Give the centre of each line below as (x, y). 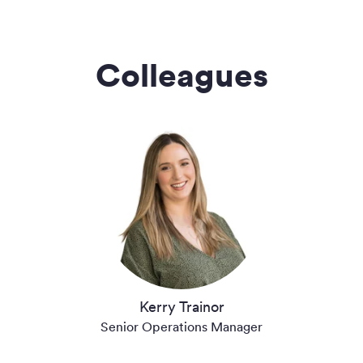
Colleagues (181, 75)
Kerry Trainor (181, 307)
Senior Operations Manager (181, 327)
